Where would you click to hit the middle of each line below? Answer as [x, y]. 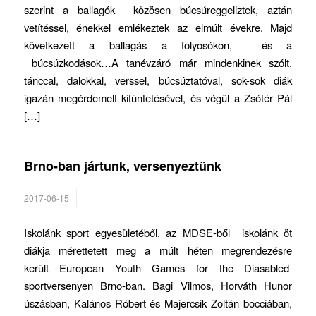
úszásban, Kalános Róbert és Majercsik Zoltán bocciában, [158, 303]
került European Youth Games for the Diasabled [158, 267]
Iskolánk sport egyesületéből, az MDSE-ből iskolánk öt [158, 232]
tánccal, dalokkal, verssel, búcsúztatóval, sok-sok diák [158, 80]
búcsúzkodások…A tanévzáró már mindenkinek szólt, [158, 62]
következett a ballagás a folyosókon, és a [158, 44]
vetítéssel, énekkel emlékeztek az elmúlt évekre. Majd [158, 27]
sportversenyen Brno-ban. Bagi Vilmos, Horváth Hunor [158, 285]
